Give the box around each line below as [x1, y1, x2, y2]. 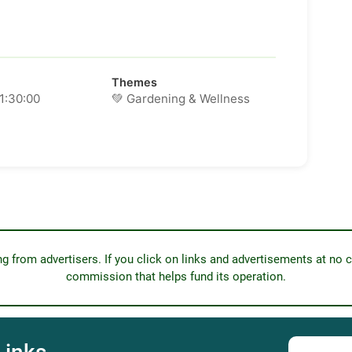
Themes [111, 75, 157, 90]
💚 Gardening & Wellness [111, 91, 250, 107]
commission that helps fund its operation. [65, 269, 286, 284]
